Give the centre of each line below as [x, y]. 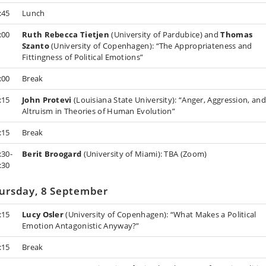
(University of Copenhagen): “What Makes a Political [160, 214]
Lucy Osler [43, 214]
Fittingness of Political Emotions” [83, 57]
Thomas [237, 34]
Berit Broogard [52, 153]
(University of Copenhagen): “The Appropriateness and [151, 45]
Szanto [36, 45]
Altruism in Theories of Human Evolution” [99, 111]
